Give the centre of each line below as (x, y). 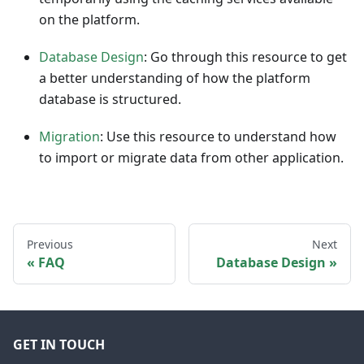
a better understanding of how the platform (175, 78)
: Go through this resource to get (245, 57)
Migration (69, 137)
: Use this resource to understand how (218, 137)
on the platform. (89, 20)
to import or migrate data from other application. (191, 158)
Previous (50, 245)
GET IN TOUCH (59, 345)
